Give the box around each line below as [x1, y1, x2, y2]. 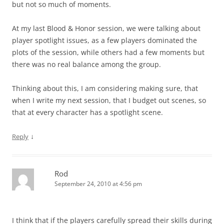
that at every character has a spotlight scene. [12, 107, 163, 117]
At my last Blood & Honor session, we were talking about [12, 23, 200, 33]
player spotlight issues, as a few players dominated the [12, 35, 197, 45]
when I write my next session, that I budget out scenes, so [12, 95, 206, 105]
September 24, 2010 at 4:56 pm [54, 179, 142, 188]
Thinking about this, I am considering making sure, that [12, 83, 198, 93]
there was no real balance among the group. [12, 59, 161, 69]
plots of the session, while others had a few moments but [12, 47, 204, 57]
